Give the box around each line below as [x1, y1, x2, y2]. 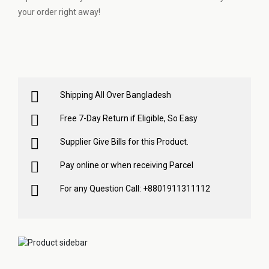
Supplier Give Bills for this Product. [60, 136, 189, 147]
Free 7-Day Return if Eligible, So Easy [60, 113, 198, 123]
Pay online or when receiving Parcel [60, 160, 193, 170]
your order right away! [18, 7, 100, 17]
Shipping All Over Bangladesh [60, 89, 171, 100]
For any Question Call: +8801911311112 [60, 183, 210, 193]
